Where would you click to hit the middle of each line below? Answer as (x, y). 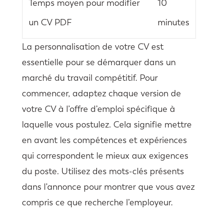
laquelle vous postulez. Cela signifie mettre (107, 124)
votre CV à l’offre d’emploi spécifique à (98, 109)
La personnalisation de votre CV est (92, 46)
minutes (173, 22)
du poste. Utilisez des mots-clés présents (103, 171)
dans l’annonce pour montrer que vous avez (108, 187)
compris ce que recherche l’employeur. (97, 202)
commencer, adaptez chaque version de (101, 93)
